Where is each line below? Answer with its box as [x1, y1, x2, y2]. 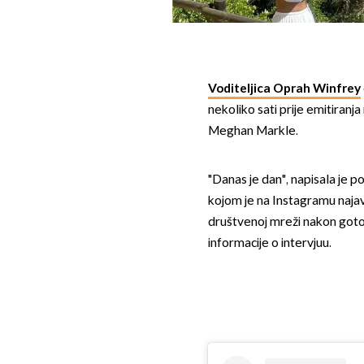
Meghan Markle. [207, 123, 298, 139]
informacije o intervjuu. [207, 235, 331, 251]
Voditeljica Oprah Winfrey [207, 80, 361, 97]
